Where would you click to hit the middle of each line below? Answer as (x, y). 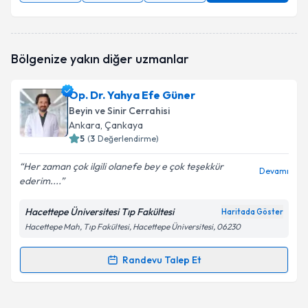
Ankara (85, 125)
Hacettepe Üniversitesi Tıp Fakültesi (99, 212)
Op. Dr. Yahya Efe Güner (132, 95)
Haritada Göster (252, 212)
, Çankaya (122, 125)
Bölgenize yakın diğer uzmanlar (100, 59)
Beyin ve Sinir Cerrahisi (119, 111)
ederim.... (40, 181)
